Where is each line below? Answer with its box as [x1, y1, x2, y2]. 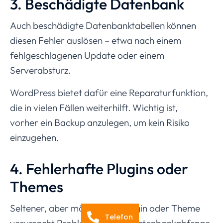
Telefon [105, 212, 133, 222]
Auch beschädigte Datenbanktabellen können [10, 19, 196, 31]
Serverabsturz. [10, 64, 71, 76]
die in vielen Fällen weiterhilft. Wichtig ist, [10, 101, 178, 113]
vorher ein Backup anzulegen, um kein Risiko [10, 116, 190, 128]
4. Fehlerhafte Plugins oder [10, 159, 188, 178]
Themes [10, 177, 63, 196]
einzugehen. [10, 131, 59, 143]
